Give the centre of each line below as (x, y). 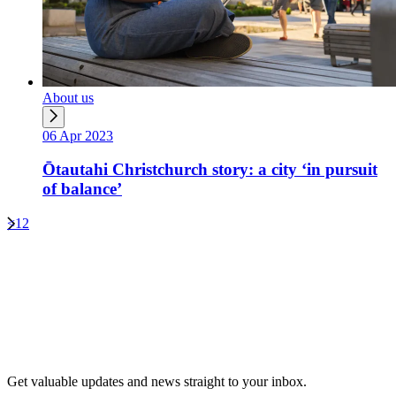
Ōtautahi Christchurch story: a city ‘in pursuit (210, 170)
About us (68, 97)
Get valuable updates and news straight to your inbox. (157, 382)
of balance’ (82, 189)
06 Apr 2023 (78, 135)
